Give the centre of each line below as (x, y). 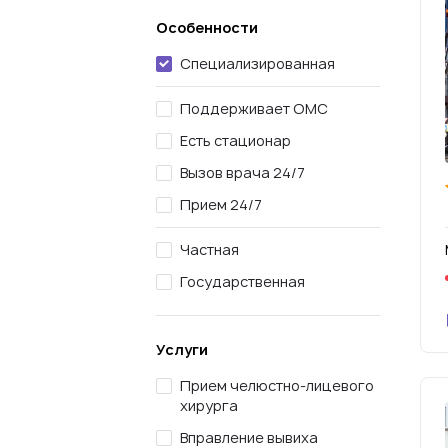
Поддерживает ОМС (254, 108)
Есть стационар (235, 140)
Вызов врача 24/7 (242, 172)
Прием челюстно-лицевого (277, 385)
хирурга (209, 405)
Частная (209, 249)
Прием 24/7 (221, 204)
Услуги (182, 349)
